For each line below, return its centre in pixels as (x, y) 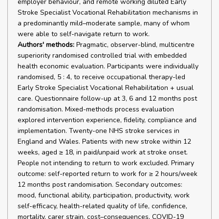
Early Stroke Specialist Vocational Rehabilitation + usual (106, 88)
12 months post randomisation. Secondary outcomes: (100, 185)
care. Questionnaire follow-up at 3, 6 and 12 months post (107, 99)
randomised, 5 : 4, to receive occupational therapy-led (101, 77)
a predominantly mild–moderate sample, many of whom (104, 23)
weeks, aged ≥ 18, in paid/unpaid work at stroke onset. (103, 152)
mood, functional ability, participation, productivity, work (104, 195)
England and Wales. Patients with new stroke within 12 (104, 142)
